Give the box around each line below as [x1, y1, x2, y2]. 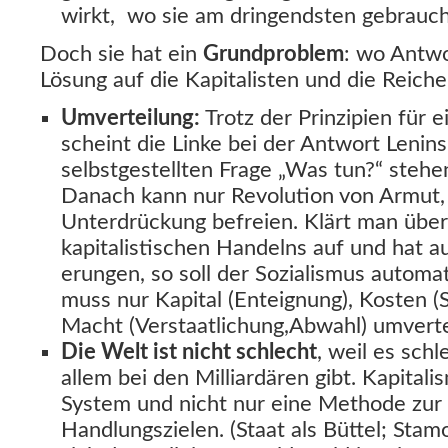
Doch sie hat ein [40, 43, 203, 65]
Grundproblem [203, 43, 344, 65]
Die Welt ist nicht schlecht [61, 341, 317, 363]
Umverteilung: [61, 107, 200, 129]
